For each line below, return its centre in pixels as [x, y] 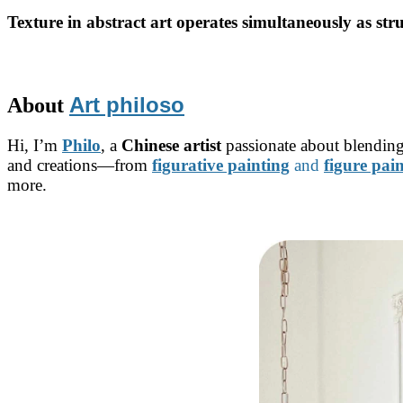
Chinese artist [171, 146]
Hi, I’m [35, 146]
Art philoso [127, 105]
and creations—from [80, 166]
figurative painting [221, 166]
